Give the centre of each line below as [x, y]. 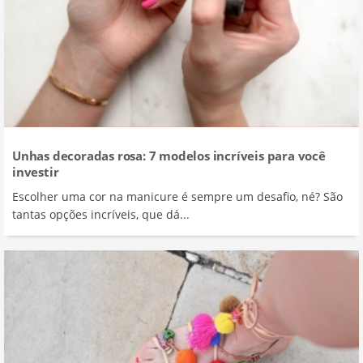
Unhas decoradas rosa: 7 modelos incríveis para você [169, 156]
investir [36, 172]
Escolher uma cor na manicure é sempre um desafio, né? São [177, 197]
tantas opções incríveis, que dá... [101, 215]
